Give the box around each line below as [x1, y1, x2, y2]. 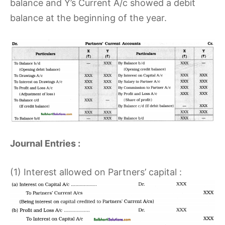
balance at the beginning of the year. [10, 13, 167, 24]
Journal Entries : [10, 138, 80, 149]
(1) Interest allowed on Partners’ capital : [10, 167, 182, 178]
